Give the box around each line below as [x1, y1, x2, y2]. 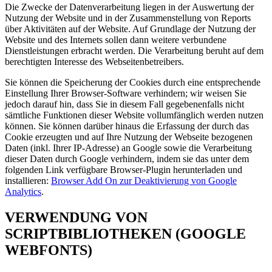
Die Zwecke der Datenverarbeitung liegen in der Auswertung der [5, 2, 254, 13]
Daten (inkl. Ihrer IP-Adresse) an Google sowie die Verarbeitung [5, 143, 252, 154]
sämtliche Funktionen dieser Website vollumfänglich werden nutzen [5, 110, 263, 121]
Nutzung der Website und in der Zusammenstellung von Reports [5, 13, 251, 24]
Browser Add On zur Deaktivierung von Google [51, 175, 237, 186]
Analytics [5, 186, 41, 197]
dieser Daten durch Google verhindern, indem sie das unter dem [5, 154, 249, 165]
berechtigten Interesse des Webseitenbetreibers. [5, 56, 184, 67]
